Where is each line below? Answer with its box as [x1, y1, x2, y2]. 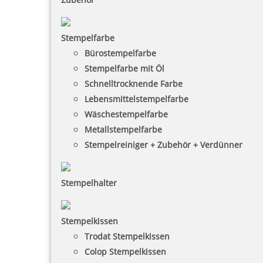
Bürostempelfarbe [85, 48, 156, 59]
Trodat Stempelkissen [85, 231, 170, 242]
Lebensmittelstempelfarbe [85, 93, 188, 105]
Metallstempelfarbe [85, 124, 162, 136]
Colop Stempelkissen [85, 246, 166, 258]
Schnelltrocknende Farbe [85, 78, 183, 90]
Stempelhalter [61, 177, 117, 189]
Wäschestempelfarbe [85, 109, 168, 120]
